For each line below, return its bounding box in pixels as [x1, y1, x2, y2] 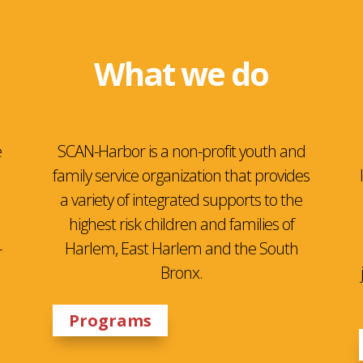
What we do [94, 50, 269, 96]
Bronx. [160, 261, 203, 284]
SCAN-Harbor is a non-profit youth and [57, 139, 305, 162]
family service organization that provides [53, 164, 310, 186]
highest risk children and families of [68, 212, 294, 235]
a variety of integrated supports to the [60, 188, 303, 211]
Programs [68, 309, 152, 331]
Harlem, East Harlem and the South [64, 237, 298, 259]
